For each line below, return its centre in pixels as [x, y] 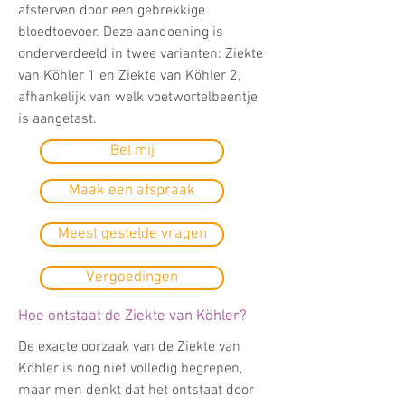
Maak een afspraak [132, 191]
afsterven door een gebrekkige [112, 11]
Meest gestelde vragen [132, 234]
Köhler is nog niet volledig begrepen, [130, 369]
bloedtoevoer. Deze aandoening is [121, 33]
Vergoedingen [132, 278]
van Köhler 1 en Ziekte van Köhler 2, [129, 76]
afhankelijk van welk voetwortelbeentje [138, 98]
